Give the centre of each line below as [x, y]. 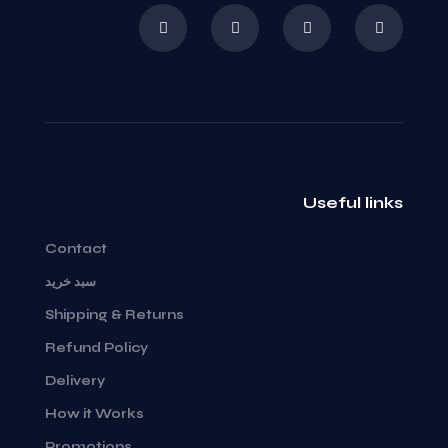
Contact [76, 249]
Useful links [353, 202]
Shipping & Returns [114, 315]
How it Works [94, 414]
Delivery [75, 381]
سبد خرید [70, 282]
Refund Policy [96, 348]
